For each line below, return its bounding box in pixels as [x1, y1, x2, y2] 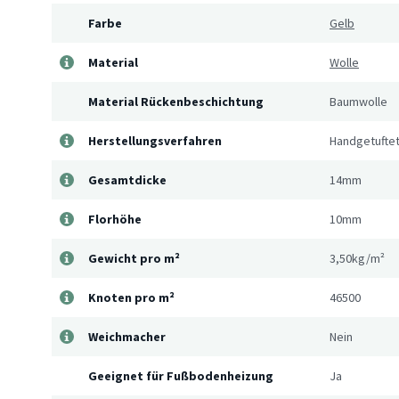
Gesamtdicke [88, 172, 167, 188]
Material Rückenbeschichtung [88, 94, 264, 110]
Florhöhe [88, 211, 142, 227]
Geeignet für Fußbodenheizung [88, 368, 273, 384]
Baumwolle [330, 94, 387, 110]
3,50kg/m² [330, 250, 385, 266]
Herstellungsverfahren [88, 133, 222, 149]
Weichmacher [88, 329, 166, 345]
